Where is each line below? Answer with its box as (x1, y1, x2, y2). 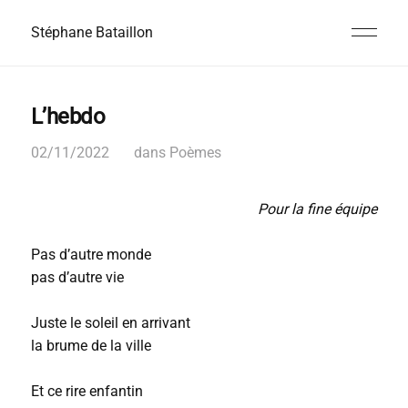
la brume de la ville (30, 337, 151, 354)
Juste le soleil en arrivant (30, 314, 190, 331)
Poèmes (168, 144, 221, 161)
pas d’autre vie (30, 269, 124, 286)
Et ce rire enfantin (30, 382, 143, 400)
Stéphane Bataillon (30, 24, 153, 41)
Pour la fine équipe (258, 200, 378, 218)
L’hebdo (30, 104, 106, 129)
